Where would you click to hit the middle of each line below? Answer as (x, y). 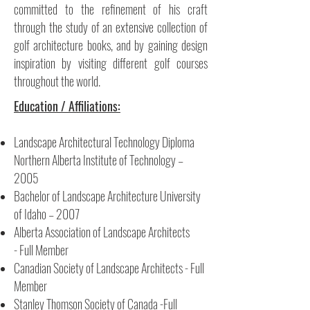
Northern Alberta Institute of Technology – (99, 160)
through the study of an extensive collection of (111, 27)
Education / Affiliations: (67, 106)
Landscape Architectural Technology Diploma (104, 142)
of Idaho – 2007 (47, 214)
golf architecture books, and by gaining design (111, 45)
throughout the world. (57, 81)
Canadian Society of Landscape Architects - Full (109, 268)
